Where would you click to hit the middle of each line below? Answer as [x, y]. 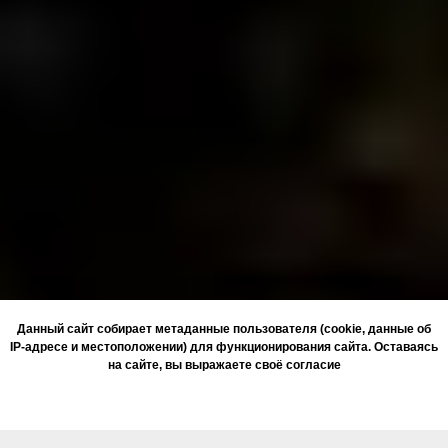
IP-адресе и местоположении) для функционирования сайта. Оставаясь [224, 347]
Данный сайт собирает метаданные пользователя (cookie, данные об [224, 329]
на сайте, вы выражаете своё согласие [224, 365]
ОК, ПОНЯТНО [224, 399]
